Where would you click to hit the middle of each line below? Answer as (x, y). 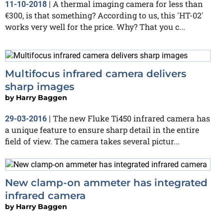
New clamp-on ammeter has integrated (106, 183)
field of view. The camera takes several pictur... (92, 141)
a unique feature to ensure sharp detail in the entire (102, 130)
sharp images (40, 87)
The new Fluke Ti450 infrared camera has (131, 118)
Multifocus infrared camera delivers (96, 74)
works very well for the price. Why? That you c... (95, 26)
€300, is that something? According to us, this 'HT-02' (104, 15)
